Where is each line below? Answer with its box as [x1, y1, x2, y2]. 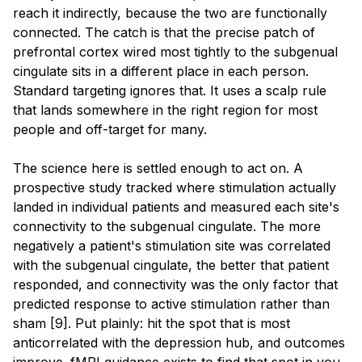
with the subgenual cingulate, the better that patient [13, 256, 329, 273]
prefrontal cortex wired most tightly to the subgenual [13, 43, 338, 60]
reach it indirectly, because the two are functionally [13, 4, 327, 21]
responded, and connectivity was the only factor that [13, 276, 338, 293]
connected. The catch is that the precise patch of [13, 23, 315, 40]
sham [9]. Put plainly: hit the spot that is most [13, 314, 290, 331]
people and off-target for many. [13, 120, 207, 137]
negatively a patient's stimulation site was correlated [13, 237, 330, 254]
